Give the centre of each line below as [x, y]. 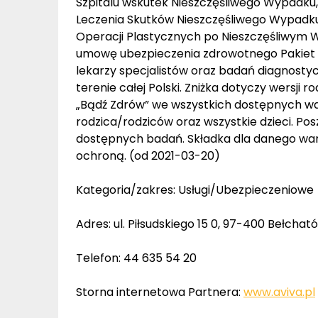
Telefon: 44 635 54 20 [136, 258]
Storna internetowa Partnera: [160, 292]
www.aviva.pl [279, 292]
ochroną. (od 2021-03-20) [148, 156]
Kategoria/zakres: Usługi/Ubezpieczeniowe [195, 190]
